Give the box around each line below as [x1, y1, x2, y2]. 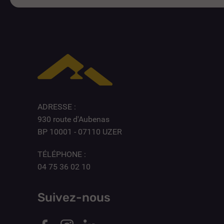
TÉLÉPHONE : [37, 149, 86, 159]
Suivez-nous [37, 190, 110, 205]
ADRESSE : [37, 102, 76, 112]
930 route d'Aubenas [37, 114, 109, 124]
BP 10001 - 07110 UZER [37, 127, 122, 137]
